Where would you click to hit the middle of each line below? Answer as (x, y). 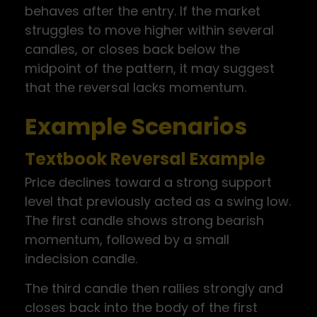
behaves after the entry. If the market (143, 11)
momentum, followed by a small (127, 240)
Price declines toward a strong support (148, 182)
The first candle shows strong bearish (144, 220)
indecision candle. (81, 259)
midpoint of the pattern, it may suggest (150, 68)
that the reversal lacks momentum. (136, 87)
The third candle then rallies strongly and (154, 288)
